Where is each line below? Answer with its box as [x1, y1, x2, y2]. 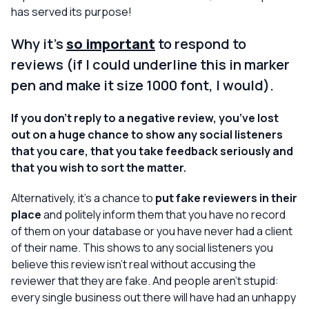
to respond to [155, 34, 246, 53]
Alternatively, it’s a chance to [11, 190, 155, 206]
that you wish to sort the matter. [11, 160, 186, 175]
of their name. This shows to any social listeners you [11, 240, 273, 255]
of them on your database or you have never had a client [11, 223, 292, 239]
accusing [190, 257, 239, 272]
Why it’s [11, 34, 66, 53]
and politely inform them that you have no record [41, 207, 286, 222]
